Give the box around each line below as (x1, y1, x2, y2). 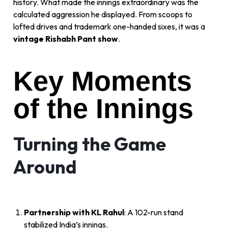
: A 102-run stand (124, 207, 183, 218)
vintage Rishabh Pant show (13, 34, 118, 44)
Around (13, 155, 77, 179)
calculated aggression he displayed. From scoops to (13, 9, 192, 20)
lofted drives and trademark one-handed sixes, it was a (13, 21, 205, 32)
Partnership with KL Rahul (23, 207, 124, 218)
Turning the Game (13, 132, 166, 156)
